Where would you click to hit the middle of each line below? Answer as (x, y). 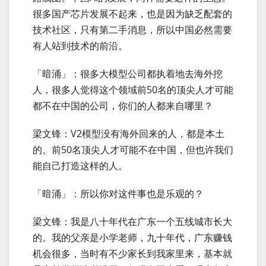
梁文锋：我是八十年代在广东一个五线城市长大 (132, 221)
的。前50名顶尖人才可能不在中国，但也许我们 (133, 149)
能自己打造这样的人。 (80, 165)
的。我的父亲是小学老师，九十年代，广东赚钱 (132, 237)
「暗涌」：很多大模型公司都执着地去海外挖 (128, 73)
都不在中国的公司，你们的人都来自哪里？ (123, 105)
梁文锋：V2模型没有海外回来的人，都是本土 (129, 133)
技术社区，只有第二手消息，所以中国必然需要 (132, 29)
